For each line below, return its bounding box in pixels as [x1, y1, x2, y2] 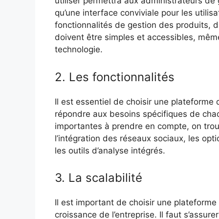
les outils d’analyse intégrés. [55, 145, 165, 155]
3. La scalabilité [55, 171, 142, 185]
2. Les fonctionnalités [55, 69, 175, 84]
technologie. [55, 44, 103, 55]
